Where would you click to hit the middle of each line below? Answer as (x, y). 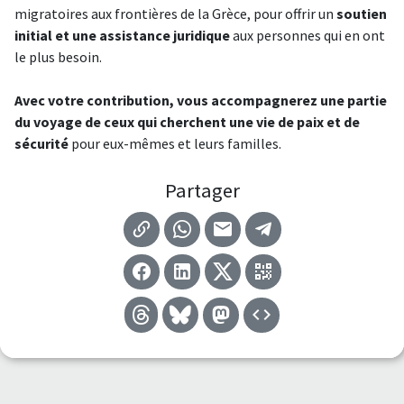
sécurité (41, 143)
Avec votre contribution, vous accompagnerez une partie (201, 100)
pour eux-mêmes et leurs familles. (175, 143)
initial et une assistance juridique (122, 35)
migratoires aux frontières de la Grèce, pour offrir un (175, 14)
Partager (202, 190)
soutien (362, 14)
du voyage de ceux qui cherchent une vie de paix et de (187, 122)
